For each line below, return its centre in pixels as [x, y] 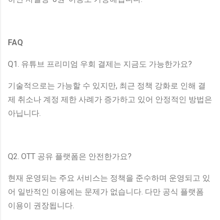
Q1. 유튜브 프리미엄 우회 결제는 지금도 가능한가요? [100, 64]
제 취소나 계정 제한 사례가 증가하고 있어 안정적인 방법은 [110, 99]
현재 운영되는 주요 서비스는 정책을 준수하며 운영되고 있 [109, 178]
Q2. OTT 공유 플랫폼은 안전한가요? [70, 156]
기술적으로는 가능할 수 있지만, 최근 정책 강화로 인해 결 [107, 85]
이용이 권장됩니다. [41, 205]
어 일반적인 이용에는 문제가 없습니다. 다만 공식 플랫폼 [106, 192]
